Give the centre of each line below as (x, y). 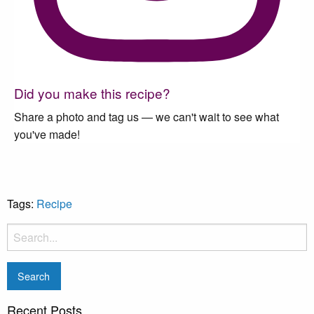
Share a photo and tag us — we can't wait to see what (146, 116)
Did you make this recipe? (92, 93)
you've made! (47, 134)
